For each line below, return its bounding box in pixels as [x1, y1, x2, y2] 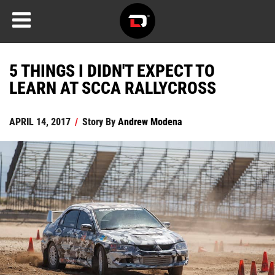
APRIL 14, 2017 [9, 115, 71, 128]
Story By [80, 115, 118, 128]
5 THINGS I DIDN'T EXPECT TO [9, 58, 215, 82]
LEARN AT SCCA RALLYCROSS [9, 76, 216, 99]
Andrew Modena [118, 115, 182, 128]
